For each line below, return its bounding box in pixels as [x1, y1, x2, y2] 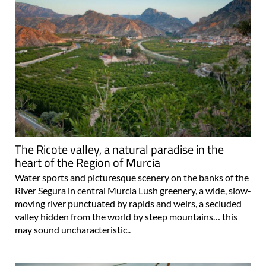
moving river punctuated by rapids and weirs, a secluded [15, 197, 242, 209]
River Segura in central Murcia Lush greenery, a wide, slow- [15, 184, 251, 196]
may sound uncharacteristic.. [15, 223, 131, 235]
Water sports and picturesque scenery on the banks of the [15, 171, 249, 183]
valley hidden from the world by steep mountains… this [15, 210, 237, 222]
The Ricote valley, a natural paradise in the [15, 140, 224, 159]
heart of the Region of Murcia [15, 153, 160, 172]
